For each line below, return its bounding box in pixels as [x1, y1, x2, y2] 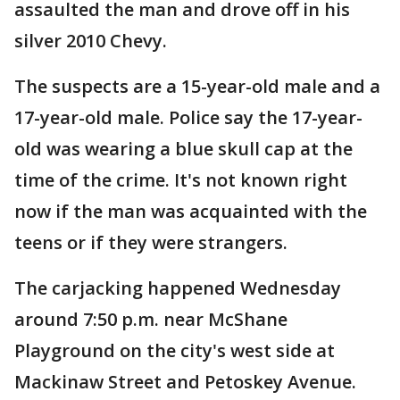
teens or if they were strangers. [14, 230, 287, 255]
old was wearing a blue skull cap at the [14, 137, 353, 162]
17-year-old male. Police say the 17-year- [14, 105, 362, 130]
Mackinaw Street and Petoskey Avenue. [14, 370, 356, 395]
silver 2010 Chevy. [14, 29, 167, 54]
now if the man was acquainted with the [14, 199, 367, 224]
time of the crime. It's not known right [14, 168, 347, 193]
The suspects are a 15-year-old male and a [14, 74, 380, 99]
